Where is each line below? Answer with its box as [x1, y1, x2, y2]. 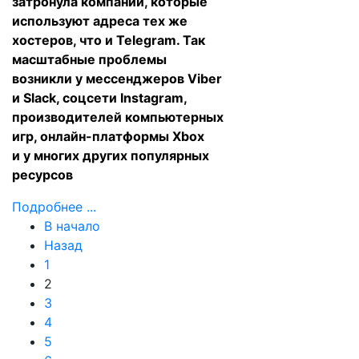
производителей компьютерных [12, 109, 224, 125]
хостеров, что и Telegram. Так [12, 32, 205, 48]
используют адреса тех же [12, 13, 188, 29]
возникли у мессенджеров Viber [12, 71, 222, 87]
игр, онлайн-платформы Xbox [12, 128, 204, 144]
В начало [44, 218, 100, 234]
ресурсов [12, 167, 73, 183]
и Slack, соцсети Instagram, [12, 90, 187, 106]
